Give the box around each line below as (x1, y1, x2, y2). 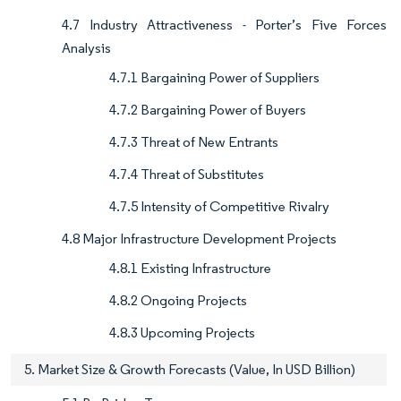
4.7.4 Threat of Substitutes (109, 166, 264, 183)
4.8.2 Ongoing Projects (109, 292, 247, 310)
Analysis (62, 39, 111, 57)
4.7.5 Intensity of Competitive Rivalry (109, 198, 329, 216)
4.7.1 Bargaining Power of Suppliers (109, 69, 320, 87)
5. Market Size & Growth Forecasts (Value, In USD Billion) (24, 361, 355, 379)
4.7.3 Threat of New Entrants (109, 133, 278, 151)
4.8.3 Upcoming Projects (109, 324, 255, 342)
